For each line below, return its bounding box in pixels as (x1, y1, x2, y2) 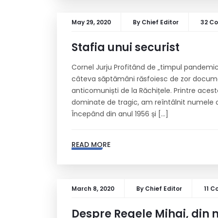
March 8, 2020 (72, 184, 114, 193)
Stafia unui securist (72, 40, 180, 55)
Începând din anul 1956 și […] (72, 109, 168, 119)
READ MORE (72, 140, 110, 149)
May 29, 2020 (72, 18, 111, 26)
